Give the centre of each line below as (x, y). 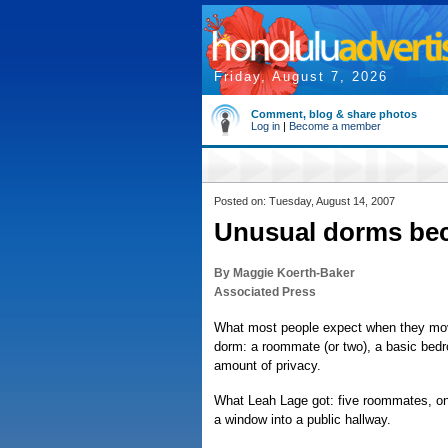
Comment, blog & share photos (334, 114)
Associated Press (265, 292)
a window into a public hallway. (302, 419)
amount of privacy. (267, 365)
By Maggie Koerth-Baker (284, 273)
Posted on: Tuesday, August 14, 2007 (304, 201)
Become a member (335, 126)
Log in (265, 126)
